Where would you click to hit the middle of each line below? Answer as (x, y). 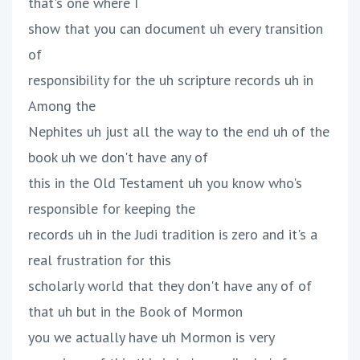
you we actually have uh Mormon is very (151, 337)
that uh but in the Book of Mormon (135, 312)
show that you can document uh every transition (176, 29)
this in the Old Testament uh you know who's (165, 183)
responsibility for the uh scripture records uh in (171, 80)
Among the (62, 106)
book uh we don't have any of (118, 157)
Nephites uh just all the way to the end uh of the (179, 132)
